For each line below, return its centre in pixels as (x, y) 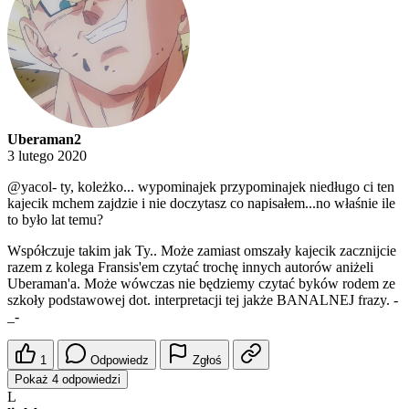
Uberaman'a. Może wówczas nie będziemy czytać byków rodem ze (201, 284)
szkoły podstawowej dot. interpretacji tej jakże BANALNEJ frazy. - (203, 300)
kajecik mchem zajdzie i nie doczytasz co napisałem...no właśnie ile (201, 204)
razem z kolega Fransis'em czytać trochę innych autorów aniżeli (190, 267)
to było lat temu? (55, 220)
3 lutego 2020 (47, 156)
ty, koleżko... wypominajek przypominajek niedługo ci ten (225, 187)
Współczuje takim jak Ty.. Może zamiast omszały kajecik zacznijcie (202, 251)
